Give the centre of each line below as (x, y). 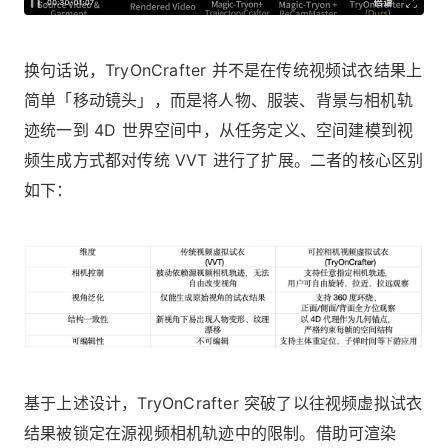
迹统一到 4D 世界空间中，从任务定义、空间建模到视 (219, 129)
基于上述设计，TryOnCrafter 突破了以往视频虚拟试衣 (223, 402)
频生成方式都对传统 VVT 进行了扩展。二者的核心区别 (224, 159)
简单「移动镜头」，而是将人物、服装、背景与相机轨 (218, 99)
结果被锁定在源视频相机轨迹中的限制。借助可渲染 (210, 432)
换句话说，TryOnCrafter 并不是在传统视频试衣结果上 (223, 69)
